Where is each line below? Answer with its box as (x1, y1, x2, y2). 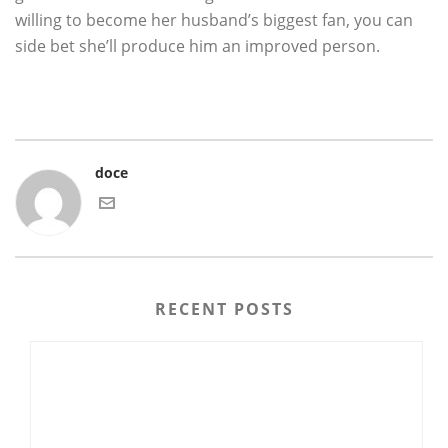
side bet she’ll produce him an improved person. (15, 35, 380, 58)
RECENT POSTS (154, 298, 294, 321)
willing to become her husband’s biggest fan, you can (15, 9, 413, 32)
